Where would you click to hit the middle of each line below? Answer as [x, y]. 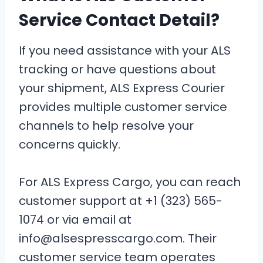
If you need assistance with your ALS [125, 50]
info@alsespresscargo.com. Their [118, 238]
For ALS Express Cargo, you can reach [130, 182]
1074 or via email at [75, 220]
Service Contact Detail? [119, 20]
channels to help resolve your [106, 126]
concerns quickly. [70, 144]
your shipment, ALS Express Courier [122, 88]
